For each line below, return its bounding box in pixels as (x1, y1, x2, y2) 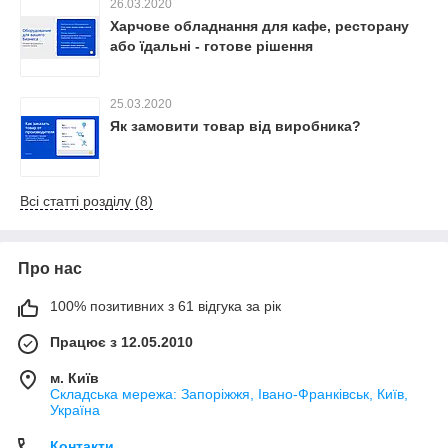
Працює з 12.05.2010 (50, 334, 193, 350)
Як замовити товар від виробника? (110, 118, 361, 134)
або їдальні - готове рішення (110, 38, 313, 54)
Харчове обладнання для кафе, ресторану (110, 18, 409, 34)
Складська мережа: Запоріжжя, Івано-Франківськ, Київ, (50, 386, 408, 402)
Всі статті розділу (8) (20, 193, 153, 209)
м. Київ (50, 370, 99, 386)
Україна (50, 402, 100, 418)
